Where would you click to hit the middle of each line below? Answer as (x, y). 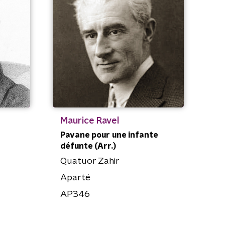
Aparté (75, 178)
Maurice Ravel (89, 121)
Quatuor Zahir (90, 161)
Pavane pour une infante (109, 135)
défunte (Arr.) (88, 146)
